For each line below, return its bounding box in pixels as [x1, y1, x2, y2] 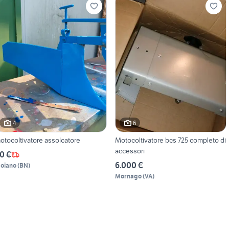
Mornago [114, 172, 142, 180]
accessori [114, 146, 145, 156]
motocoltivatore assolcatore [44, 135, 80, 145]
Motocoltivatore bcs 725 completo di [114, 135, 226, 145]
